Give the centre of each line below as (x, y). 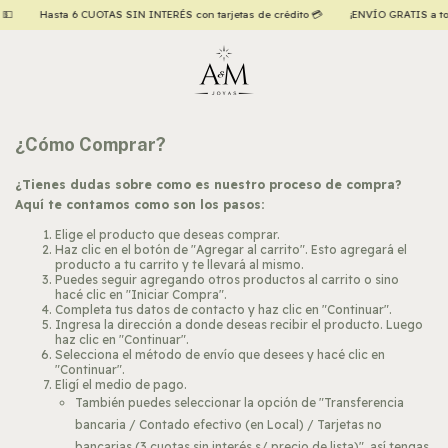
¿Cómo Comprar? (90, 144)
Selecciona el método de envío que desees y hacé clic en (220, 354)
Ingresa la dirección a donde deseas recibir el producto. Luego (239, 324)
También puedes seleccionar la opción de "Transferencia (239, 402)
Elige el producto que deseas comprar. (167, 234)
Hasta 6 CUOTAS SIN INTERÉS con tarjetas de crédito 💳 (176, 14)
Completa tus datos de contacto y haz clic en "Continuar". (223, 309)
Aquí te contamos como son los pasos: (139, 204)
